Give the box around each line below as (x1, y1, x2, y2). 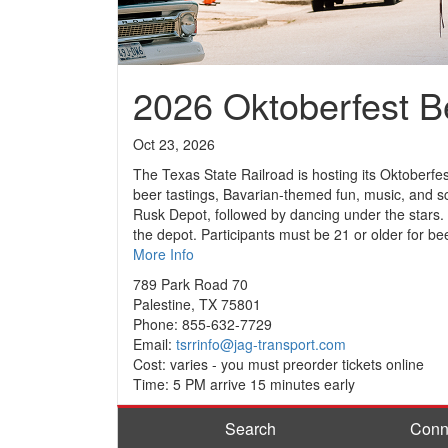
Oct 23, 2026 (133, 134, 215, 154)
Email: (133, 334, 176, 354)
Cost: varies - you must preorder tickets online (133, 354, 424, 374)
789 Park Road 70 (133, 274, 248, 294)
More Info (133, 244, 194, 264)
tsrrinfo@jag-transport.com (176, 334, 346, 354)
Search (225, 417, 277, 440)
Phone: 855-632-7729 (133, 314, 272, 334)
